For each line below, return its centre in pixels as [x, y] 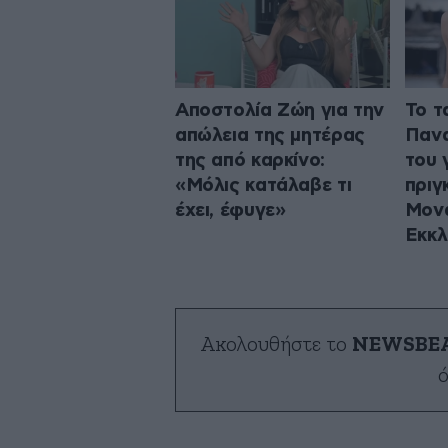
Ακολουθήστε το [276, 344]
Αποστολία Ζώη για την [280, 110]
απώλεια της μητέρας [270, 135]
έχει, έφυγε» [230, 210]
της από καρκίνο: [250, 160]
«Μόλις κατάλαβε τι [263, 185]
